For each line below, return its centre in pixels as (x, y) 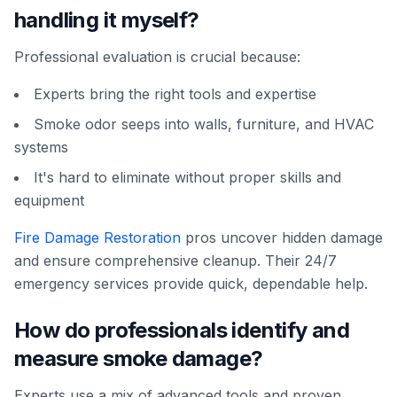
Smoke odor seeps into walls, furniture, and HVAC (204, 124)
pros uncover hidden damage (282, 237)
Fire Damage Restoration (97, 237)
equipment (49, 200)
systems (41, 147)
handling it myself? (107, 20)
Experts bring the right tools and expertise (175, 94)
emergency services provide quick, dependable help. (191, 284)
